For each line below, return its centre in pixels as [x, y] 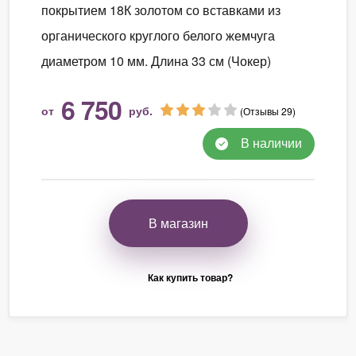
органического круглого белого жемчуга [158, 35]
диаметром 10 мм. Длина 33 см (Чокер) [156, 60]
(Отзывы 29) [268, 110]
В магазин [178, 222]
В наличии [270, 142]
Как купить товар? [190, 277]
